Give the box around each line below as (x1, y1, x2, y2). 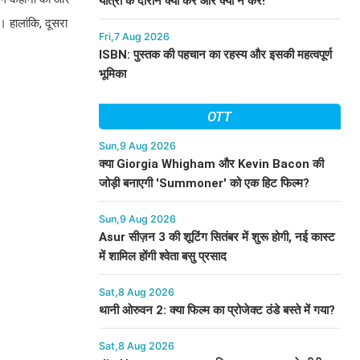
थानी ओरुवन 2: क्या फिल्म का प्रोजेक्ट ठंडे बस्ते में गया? (98, 303, 335, 317)
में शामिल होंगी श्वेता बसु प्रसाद (98, 249, 227, 264)
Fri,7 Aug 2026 (98, 31, 170, 43)
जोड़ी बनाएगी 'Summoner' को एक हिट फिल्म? (98, 176, 309, 190)
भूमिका (98, 67, 126, 81)
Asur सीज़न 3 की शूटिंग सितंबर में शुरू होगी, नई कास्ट (98, 230, 335, 244)
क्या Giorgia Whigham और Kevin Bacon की (98, 157, 324, 171)
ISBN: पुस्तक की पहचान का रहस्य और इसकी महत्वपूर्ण (98, 47, 332, 62)
